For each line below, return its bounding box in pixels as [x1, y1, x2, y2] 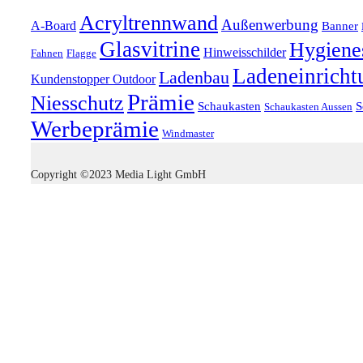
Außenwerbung [221, 15, 318, 33]
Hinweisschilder [203, 45, 286, 59]
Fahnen [31, 47, 63, 59]
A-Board [31, 18, 76, 32]
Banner [322, 19, 358, 32]
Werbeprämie [31, 115, 159, 142]
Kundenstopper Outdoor [31, 71, 156, 86]
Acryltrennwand [79, 11, 218, 35]
